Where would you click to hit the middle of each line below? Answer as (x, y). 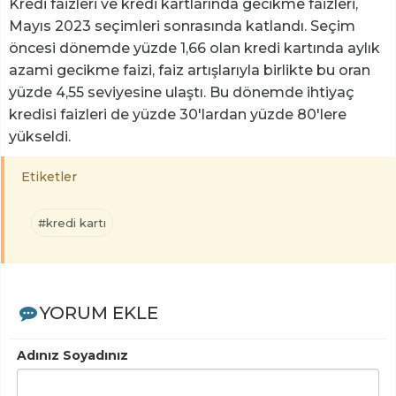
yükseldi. (40, 136)
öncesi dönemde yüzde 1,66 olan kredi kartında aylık (194, 48)
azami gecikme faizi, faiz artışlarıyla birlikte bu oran (190, 70)
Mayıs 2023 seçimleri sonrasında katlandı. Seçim (182, 26)
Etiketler (49, 176)
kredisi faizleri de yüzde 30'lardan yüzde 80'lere (178, 114)
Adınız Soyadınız (72, 355)
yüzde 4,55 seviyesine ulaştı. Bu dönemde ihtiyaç (182, 92)
